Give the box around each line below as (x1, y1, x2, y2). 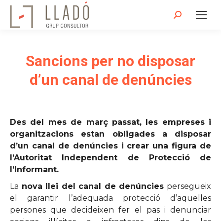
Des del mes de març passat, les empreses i (10, 117, 211, 127)
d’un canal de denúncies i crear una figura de (10, 141, 211, 150)
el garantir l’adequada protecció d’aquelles (10, 193, 211, 203)
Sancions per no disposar (26, 52, 195, 70)
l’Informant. (10, 165, 59, 174)
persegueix (164, 182, 212, 191)
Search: (173, 11, 202, 21)
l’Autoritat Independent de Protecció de (10, 153, 211, 162)
